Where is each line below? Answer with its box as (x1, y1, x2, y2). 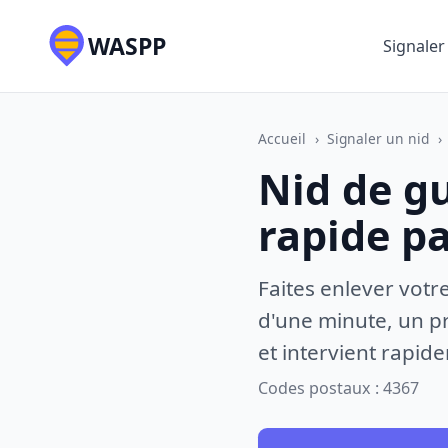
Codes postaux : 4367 (258, 377, 419, 400)
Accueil (258, 128, 306, 148)
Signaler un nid (327, 128, 430, 148)
